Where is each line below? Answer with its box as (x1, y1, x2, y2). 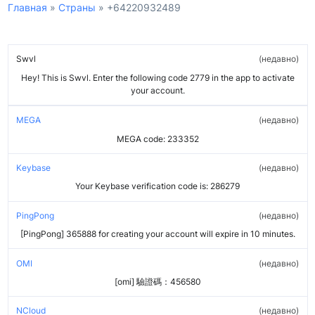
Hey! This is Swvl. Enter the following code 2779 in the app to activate (20, 72, 295, 83)
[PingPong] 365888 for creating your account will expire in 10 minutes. (20, 229, 295, 240)
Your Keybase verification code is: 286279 (75, 181, 240, 192)
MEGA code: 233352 (116, 133, 199, 144)
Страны (58, 1, 96, 14)
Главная (7, 1, 47, 14)
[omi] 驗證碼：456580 (114, 276, 201, 287)
